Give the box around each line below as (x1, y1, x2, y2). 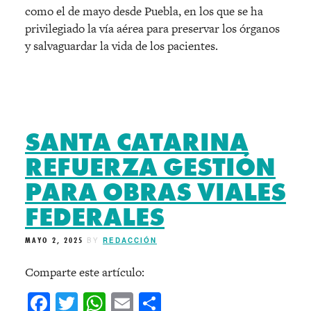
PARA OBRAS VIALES (25, 176, 286, 209)
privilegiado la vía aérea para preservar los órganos (25, 20, 280, 37)
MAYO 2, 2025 (25, 235, 83, 246)
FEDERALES (25, 201, 165, 234)
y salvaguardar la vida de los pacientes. (25, 37, 218, 55)
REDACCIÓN (103, 235, 157, 246)
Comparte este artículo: (25, 264, 144, 281)
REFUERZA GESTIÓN (25, 151, 276, 184)
